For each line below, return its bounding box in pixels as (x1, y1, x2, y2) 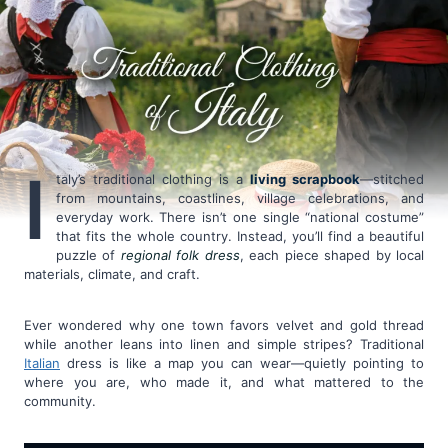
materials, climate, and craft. (24, 266, 200, 283)
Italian (24, 355, 60, 372)
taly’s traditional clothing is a (56, 171, 250, 188)
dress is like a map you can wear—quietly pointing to (60, 355, 424, 372)
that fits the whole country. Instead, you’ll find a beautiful (56, 228, 424, 245)
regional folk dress (120, 247, 240, 264)
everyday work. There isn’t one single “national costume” (56, 209, 424, 226)
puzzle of (56, 247, 121, 264)
